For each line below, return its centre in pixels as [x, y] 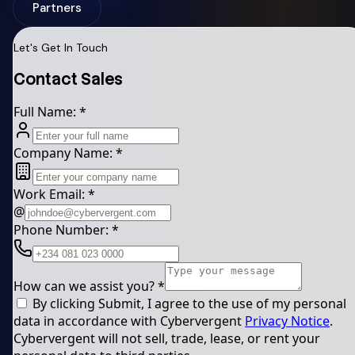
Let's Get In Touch [61, 48]
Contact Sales [68, 79]
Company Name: [65, 153]
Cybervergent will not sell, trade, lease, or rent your [167, 338]
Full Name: [46, 111]
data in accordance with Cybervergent [129, 321]
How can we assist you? [86, 286]
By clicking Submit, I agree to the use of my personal [188, 303]
